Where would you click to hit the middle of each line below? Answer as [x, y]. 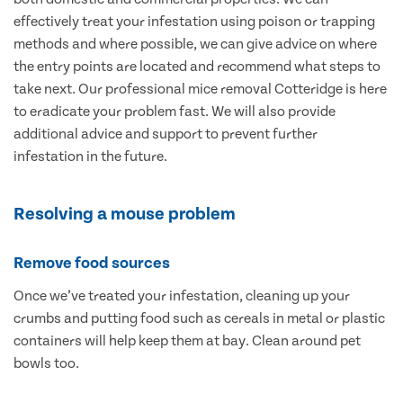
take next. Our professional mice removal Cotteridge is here [200, 90]
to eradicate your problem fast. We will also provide [175, 112]
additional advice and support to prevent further [166, 134]
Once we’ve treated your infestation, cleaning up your [182, 296]
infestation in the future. [90, 157]
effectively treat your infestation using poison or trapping [194, 22]
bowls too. [46, 364]
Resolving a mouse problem [125, 215]
